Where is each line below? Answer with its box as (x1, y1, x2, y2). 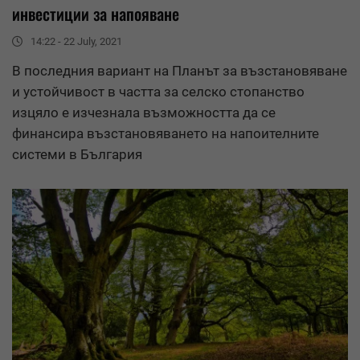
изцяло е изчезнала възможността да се (12, 104, 276, 121)
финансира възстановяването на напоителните (12, 125, 319, 142)
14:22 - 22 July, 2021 (31, 35, 122, 48)
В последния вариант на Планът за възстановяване (12, 63, 347, 80)
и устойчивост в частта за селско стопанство (12, 84, 305, 100)
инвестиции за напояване (12, 2, 179, 27)
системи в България (12, 146, 142, 163)
